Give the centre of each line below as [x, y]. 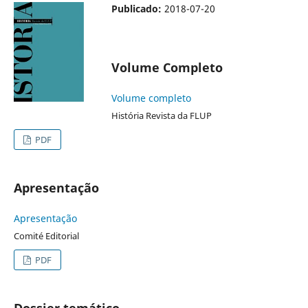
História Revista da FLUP [161, 115]
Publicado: [137, 8]
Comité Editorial [46, 235]
